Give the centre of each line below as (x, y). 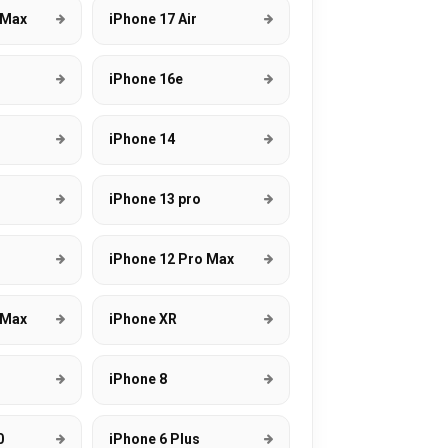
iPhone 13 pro (155, 199)
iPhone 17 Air (153, 19)
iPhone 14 (142, 139)
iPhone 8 (138, 379)
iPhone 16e (146, 79)
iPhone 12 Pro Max (172, 259)
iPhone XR (143, 319)
